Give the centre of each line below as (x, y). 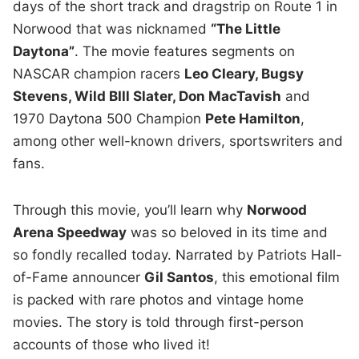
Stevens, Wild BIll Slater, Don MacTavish (147, 96)
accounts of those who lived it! (112, 344)
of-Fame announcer (79, 277)
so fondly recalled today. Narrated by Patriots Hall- (178, 254)
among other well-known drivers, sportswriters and (178, 141)
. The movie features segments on (185, 51)
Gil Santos (179, 277)
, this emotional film (277, 277)
